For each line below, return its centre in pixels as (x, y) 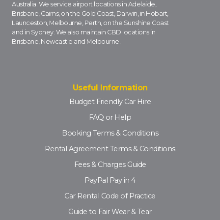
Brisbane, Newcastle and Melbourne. (66, 42)
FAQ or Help (110, 118)
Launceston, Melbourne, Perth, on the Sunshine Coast (90, 23)
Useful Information (110, 88)
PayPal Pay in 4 (110, 180)
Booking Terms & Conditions (110, 133)
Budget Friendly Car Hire (110, 102)
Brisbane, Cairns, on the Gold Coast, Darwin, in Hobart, (90, 14)
